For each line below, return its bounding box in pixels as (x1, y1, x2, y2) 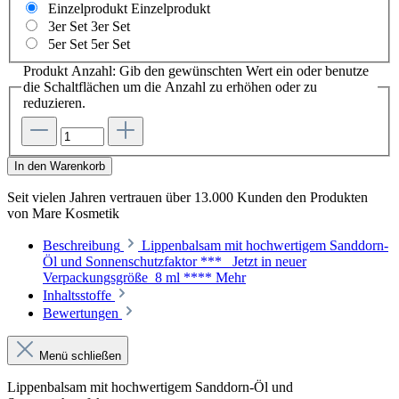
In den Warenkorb (14, 159, 105, 173)
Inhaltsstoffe (43, 288, 111, 303)
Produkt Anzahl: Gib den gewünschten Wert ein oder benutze (23, 63, 369, 79)
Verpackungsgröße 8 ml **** (43, 270, 216, 285)
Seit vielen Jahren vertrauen (7, 190, 166, 205)
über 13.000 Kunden (166, 190, 282, 205)
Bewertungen (43, 305, 122, 321)
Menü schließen (36, 349, 121, 362)
